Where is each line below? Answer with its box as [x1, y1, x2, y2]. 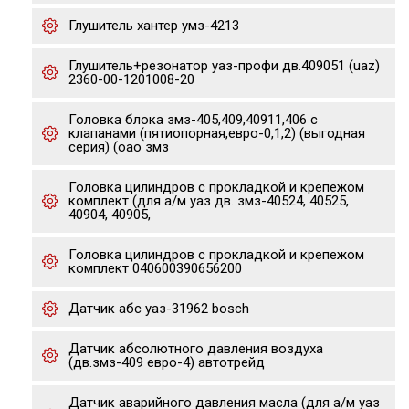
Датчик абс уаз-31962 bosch [68, 300, 249, 317]
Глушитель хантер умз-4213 [68, 17, 239, 34]
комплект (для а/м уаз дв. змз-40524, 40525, [68, 193, 349, 209]
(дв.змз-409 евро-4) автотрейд [68, 354, 265, 371]
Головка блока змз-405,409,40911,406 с [68, 111, 318, 128]
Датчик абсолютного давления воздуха [68, 341, 323, 357]
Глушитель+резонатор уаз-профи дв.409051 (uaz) [68, 58, 380, 74]
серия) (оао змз [68, 139, 169, 155]
